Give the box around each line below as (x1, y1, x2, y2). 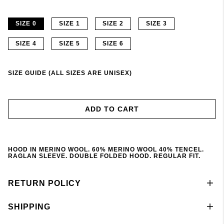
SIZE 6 (102, 40, 123, 47)
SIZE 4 (15, 40, 36, 47)
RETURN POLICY (8, 178, 81, 187)
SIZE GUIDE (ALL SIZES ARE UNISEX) (8, 69, 132, 77)
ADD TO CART (85, 105, 139, 113)
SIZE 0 (15, 20, 36, 27)
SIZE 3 (146, 20, 167, 27)
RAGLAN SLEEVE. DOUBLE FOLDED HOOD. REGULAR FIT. (8, 152, 202, 160)
